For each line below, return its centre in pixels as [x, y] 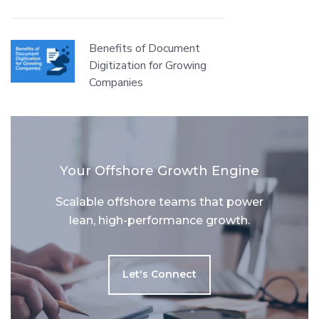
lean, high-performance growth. [159, 220]
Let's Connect [159, 274]
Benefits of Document [145, 48]
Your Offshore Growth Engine [159, 171]
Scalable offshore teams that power [159, 202]
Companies [116, 82]
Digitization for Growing [148, 65]
